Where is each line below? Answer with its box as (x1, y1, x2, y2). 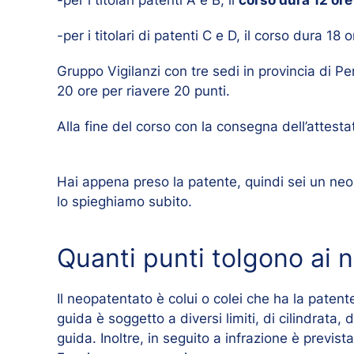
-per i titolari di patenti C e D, (57, 27, 244, 43)
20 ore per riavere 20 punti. (57, 82, 230, 99)
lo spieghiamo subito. (57, 193, 192, 209)
